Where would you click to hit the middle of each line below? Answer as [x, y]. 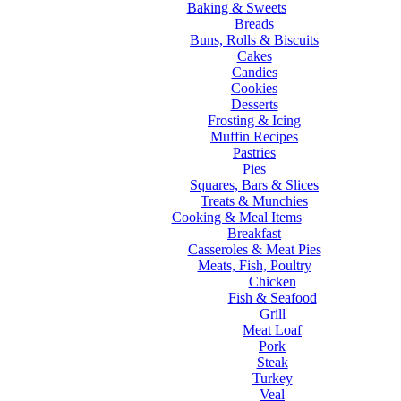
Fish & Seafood [272, 297]
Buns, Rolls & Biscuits [254, 39]
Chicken [272, 281]
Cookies [254, 88]
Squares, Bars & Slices [254, 184]
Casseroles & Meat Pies [254, 249]
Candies [254, 72]
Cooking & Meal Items [236, 217]
